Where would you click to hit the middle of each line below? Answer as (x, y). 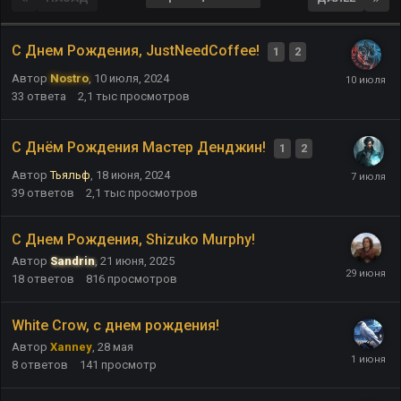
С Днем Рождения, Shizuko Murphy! (133, 239)
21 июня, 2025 (137, 260)
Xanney (71, 346)
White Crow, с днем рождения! (115, 325)
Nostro (69, 78)
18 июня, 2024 (133, 175)
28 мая (115, 346)
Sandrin (73, 260)
